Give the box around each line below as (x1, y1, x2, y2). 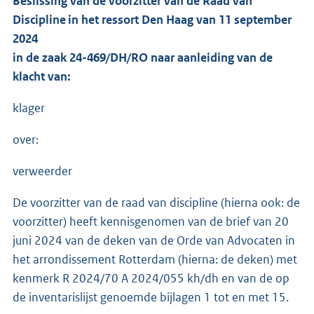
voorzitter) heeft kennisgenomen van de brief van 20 (13, 213, 289, 229)
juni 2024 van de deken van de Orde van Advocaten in (13, 232, 295, 248)
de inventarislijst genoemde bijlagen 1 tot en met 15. (13, 289, 289, 305)
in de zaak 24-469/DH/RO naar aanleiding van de (13, 49, 273, 65)
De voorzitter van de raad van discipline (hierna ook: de (13, 194, 300, 210)
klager (13, 100, 45, 116)
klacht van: (13, 68, 71, 84)
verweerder (13, 163, 72, 179)
